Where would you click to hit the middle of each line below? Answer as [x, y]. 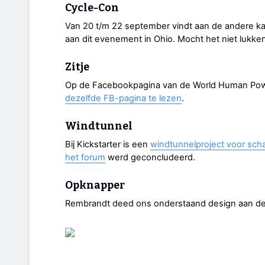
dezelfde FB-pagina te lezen [123, 98]
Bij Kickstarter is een [108, 144]
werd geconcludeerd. [150, 157]
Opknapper [95, 186]
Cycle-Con [92, 8]
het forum [85, 157]
